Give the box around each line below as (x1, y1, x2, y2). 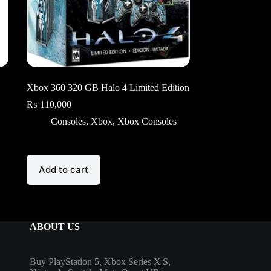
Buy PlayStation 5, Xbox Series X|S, (29, 256, 171, 267)
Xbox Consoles (117, 116, 177, 126)
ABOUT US (29, 221, 80, 232)
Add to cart (38, 164, 88, 176)
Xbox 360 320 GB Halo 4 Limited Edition (26, 82, 189, 93)
